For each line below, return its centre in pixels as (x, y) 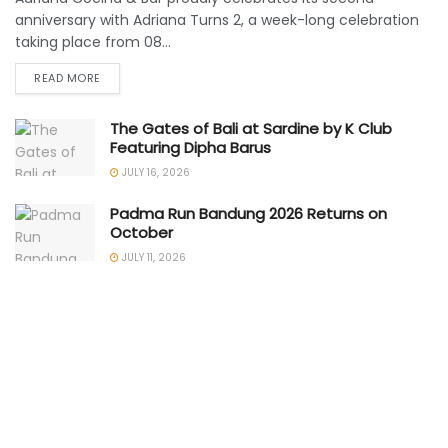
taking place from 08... (93, 42)
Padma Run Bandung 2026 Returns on (248, 214)
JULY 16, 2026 (154, 173)
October (141, 233)
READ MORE (67, 78)
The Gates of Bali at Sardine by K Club (251, 129)
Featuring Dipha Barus (190, 148)
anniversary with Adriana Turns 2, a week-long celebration (217, 20)
